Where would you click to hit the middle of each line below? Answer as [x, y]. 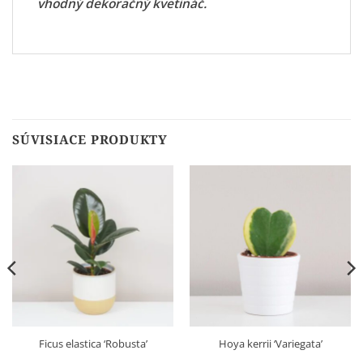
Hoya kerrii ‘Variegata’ [270, 343]
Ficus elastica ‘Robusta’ [93, 343]
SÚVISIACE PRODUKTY [90, 140]
